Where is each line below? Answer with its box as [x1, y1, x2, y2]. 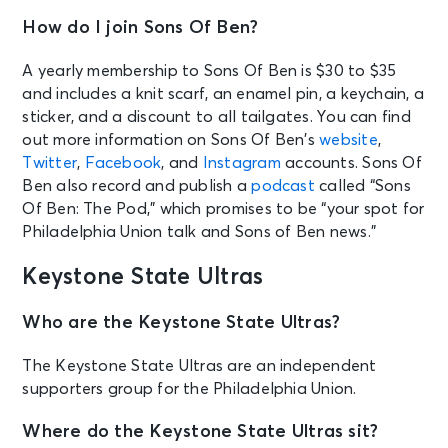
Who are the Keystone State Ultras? [22, 313, 341, 332]
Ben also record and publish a [22, 177, 252, 194]
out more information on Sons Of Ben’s [22, 131, 320, 148]
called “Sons [314, 177, 411, 194]
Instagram [202, 154, 281, 171]
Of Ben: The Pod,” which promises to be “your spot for [22, 200, 425, 217]
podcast [251, 177, 315, 194]
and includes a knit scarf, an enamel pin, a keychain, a [22, 85, 425, 102]
